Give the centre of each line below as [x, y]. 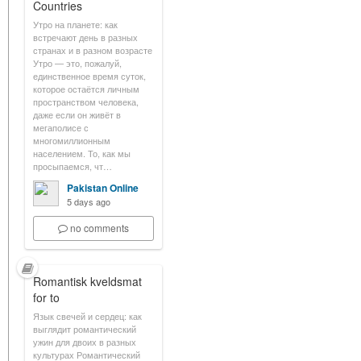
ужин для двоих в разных [85, 342]
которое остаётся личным [86, 89]
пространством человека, [86, 102]
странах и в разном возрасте [93, 50]
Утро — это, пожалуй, [77, 63]
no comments [100, 228]
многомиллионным [72, 140]
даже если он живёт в [77, 114]
